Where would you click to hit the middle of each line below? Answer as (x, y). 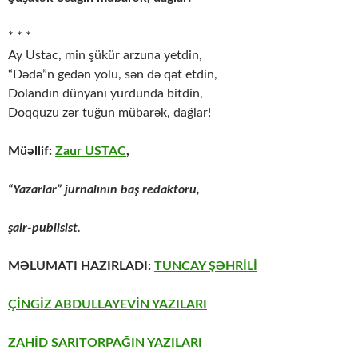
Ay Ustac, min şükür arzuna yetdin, (105, 56)
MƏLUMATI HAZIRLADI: (81, 267)
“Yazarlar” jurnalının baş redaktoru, (104, 190)
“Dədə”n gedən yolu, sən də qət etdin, (113, 75)
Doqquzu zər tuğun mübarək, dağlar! (109, 113)
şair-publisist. (44, 228)
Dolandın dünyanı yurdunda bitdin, (105, 94)
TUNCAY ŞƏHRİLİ (206, 267)
